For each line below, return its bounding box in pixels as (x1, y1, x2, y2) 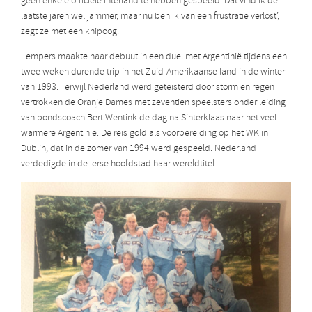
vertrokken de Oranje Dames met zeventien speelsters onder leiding (21, 96, 286, 109)
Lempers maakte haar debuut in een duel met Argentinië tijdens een (21, 50, 287, 63)
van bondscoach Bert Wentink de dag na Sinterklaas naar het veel (21, 111, 276, 125)
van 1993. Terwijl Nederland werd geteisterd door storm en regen (21, 81, 274, 94)
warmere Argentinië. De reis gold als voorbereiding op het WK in (21, 127, 268, 140)
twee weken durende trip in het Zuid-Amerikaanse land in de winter (21, 65, 285, 79)
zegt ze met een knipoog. (21, 25, 119, 38)
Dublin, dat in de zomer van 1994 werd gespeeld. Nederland (21, 142, 256, 155)
